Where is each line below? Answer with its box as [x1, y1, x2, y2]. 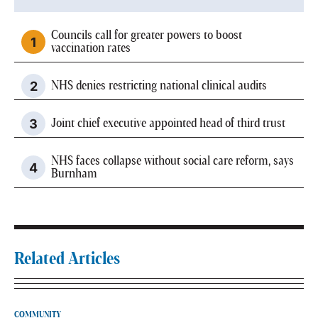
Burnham [51, 168, 97, 181]
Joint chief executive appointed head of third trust [51, 117, 285, 131]
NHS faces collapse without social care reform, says [51, 155, 294, 168]
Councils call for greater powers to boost [51, 29, 242, 43]
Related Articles [14, 251, 120, 268]
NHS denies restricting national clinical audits [51, 79, 267, 93]
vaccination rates [51, 42, 131, 55]
